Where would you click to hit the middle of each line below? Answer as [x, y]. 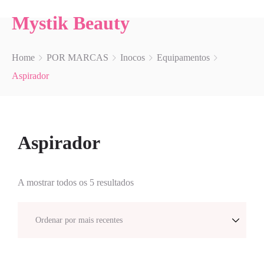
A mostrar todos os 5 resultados [76, 182]
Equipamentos [183, 57]
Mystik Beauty [71, 23]
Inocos [133, 57]
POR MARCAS [77, 57]
